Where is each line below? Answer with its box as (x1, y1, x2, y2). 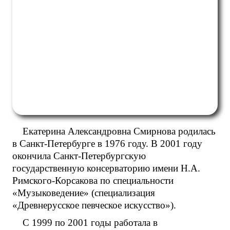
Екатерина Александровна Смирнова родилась (23, 125, 216, 137)
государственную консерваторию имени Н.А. (12, 162, 200, 174)
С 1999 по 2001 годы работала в (23, 217, 158, 228)
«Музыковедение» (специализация (12, 187, 155, 198)
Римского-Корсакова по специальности (12, 175, 174, 186)
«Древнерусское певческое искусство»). (12, 199, 176, 210)
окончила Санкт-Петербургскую (12, 150, 146, 161)
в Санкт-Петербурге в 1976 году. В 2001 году (12, 138, 202, 149)
